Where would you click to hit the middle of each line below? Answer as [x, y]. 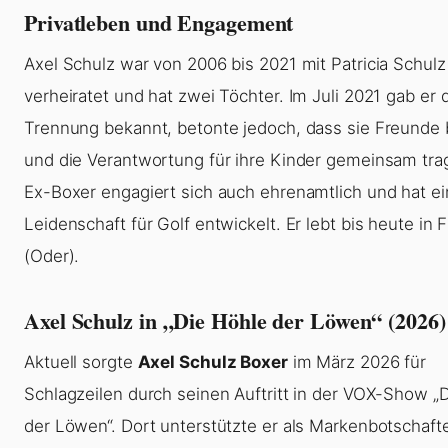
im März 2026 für [357, 362]
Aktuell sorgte [81, 362]
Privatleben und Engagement [159, 23]
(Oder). [52, 256]
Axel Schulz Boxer [212, 362]
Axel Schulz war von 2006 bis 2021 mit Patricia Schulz [235, 64]
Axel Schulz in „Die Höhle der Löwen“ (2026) [235, 321]
